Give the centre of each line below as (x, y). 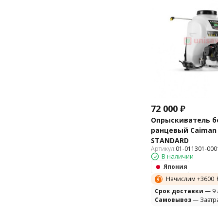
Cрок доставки (179, 191)
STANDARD (170, 141)
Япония (175, 167)
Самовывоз (173, 200)
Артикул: (163, 149)
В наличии (178, 156)
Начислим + (183, 179)
